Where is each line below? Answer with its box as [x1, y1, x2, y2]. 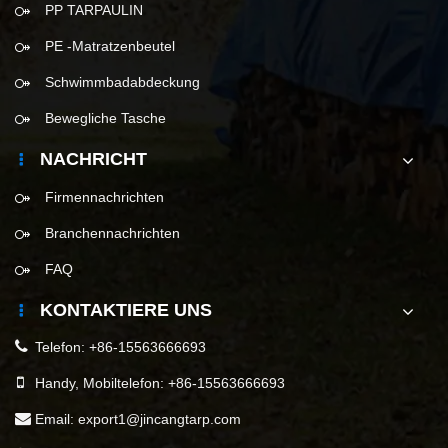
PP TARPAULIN [45, 2, 143, 18]
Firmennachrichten [45, 188, 164, 205]
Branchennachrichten [45, 224, 180, 241]
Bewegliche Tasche [45, 110, 166, 126]
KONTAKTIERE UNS [40, 299, 212, 320]
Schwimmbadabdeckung [45, 74, 200, 90]
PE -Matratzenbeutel [45, 38, 175, 54]
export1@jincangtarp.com [78, 411, 241, 428]
